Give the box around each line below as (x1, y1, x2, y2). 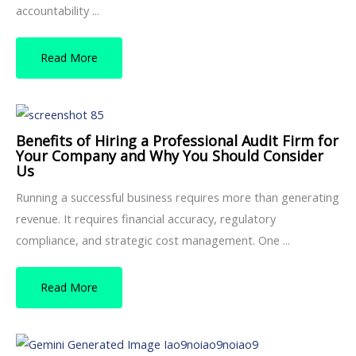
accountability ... (16, 2, 99, 19)
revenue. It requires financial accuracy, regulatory (16, 210, 276, 226)
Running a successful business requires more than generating (16, 188, 339, 205)
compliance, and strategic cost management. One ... (16, 231, 290, 248)
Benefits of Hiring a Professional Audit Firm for (16, 130, 339, 150)
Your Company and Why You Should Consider (16, 145, 323, 165)
